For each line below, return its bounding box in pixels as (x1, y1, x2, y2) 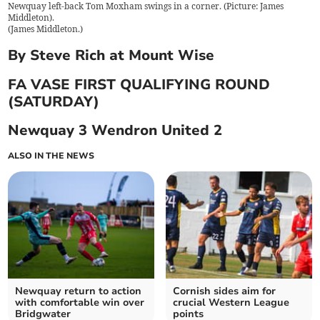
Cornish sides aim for (173, 284, 276, 298)
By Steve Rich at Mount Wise (8, 45, 215, 65)
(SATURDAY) (8, 91, 100, 111)
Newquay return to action (15, 284, 142, 298)
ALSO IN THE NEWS (8, 149, 95, 161)
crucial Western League (173, 295, 289, 309)
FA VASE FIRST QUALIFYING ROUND (8, 74, 271, 94)
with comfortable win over (15, 295, 145, 309)
